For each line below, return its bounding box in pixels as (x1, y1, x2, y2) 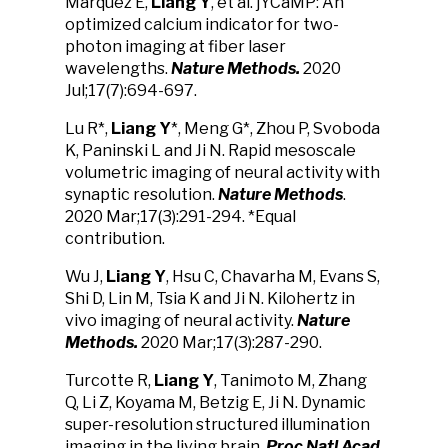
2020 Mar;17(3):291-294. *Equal (65, 207, 296, 226)
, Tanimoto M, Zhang (214, 371, 367, 390)
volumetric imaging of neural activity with (65, 163, 380, 182)
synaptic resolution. (65, 185, 218, 204)
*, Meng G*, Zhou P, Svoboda (171, 119, 380, 138)
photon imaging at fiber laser (65, 37, 286, 56)
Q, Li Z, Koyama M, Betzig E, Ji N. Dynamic (65, 393, 366, 412)
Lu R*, (65, 119, 111, 138)
